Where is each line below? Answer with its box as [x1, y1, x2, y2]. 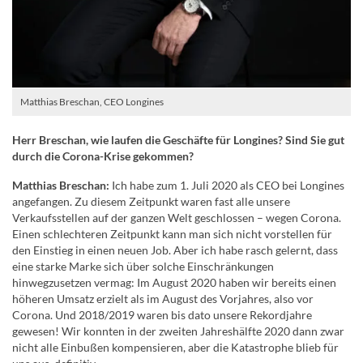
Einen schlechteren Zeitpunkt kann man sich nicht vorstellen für [12, 226, 332, 241]
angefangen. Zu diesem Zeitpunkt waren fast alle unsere [12, 194, 290, 208]
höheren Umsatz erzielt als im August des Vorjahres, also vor [12, 291, 314, 305]
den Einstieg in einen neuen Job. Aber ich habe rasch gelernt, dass [12, 242, 338, 257]
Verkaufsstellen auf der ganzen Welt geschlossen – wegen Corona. [12, 210, 341, 224]
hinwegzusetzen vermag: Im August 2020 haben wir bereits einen [12, 275, 336, 289]
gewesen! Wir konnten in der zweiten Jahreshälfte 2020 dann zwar [12, 323, 344, 338]
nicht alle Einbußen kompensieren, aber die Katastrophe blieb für [12, 340, 339, 354]
